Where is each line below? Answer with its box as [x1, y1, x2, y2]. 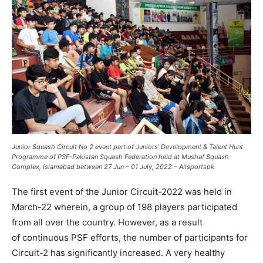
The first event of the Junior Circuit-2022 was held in [12, 186, 232, 198]
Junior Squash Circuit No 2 [12, 143, 93, 151]
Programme [12, 153, 48, 161]
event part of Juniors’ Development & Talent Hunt [93, 143, 243, 151]
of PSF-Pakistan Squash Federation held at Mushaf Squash [48, 153, 229, 161]
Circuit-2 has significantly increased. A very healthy [12, 247, 225, 259]
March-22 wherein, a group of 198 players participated [12, 201, 237, 213]
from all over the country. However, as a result [12, 217, 203, 228]
